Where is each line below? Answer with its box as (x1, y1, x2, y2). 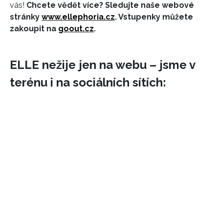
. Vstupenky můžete (115, 12, 193, 22)
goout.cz (58, 23, 94, 33)
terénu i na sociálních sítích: (10, 75, 166, 90)
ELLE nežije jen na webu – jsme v (10, 58, 195, 72)
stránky (10, 12, 42, 22)
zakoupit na (10, 23, 58, 33)
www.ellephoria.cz (42, 12, 115, 22)
